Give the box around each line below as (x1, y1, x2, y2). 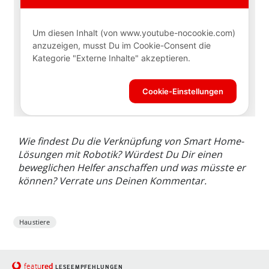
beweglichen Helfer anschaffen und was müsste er (18, 160, 246, 174)
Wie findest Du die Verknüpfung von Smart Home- (18, 134, 244, 148)
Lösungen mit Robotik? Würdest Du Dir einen (18, 147, 222, 161)
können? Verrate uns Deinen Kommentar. (18, 174, 207, 187)
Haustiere (19, 217, 50, 226)
